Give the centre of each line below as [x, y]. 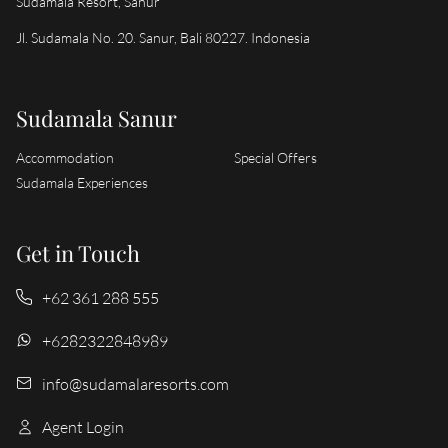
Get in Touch [78, 251]
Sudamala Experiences [82, 182]
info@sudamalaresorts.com [135, 384]
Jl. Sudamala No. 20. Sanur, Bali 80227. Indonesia [163, 37]
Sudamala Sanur [96, 116]
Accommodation [65, 157]
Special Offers [275, 157]
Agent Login [83, 427]
